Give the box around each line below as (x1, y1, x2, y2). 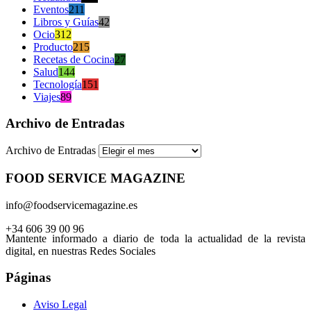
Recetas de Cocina (33, 53, 115, 65)
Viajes (33, 90, 60, 103)
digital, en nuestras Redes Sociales (6, 244, 155, 257)
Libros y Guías (33, 15, 99, 28)
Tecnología (33, 78, 82, 90)
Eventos (33, 3, 69, 15)
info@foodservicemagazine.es (6, 199, 137, 211)
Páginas (6, 270, 51, 285)
